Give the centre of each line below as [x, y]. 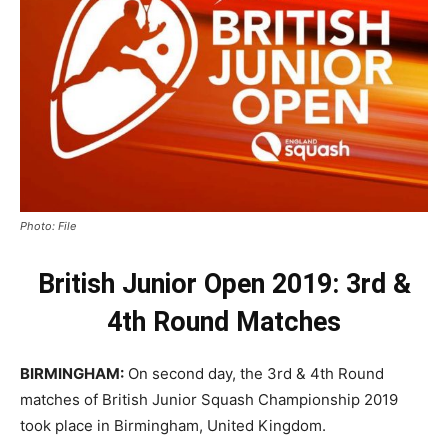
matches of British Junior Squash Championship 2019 [209, 399]
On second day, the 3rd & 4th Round [254, 373]
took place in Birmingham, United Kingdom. [173, 425]
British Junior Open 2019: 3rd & [224, 283]
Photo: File [48, 225]
